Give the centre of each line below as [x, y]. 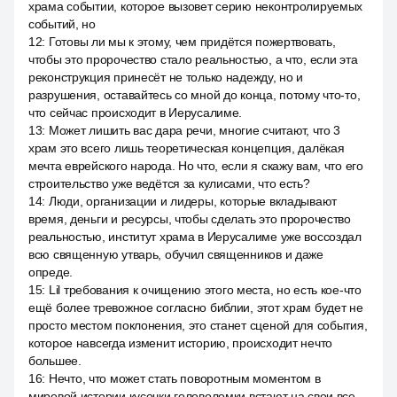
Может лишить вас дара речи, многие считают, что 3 [195, 130]
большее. [55, 361]
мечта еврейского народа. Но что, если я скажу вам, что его [196, 166]
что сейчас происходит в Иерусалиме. [136, 113]
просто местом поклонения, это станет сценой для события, [198, 325]
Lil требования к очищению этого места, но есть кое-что [205, 290]
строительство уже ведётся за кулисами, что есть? [169, 183]
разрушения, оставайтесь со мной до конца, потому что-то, [195, 95]
